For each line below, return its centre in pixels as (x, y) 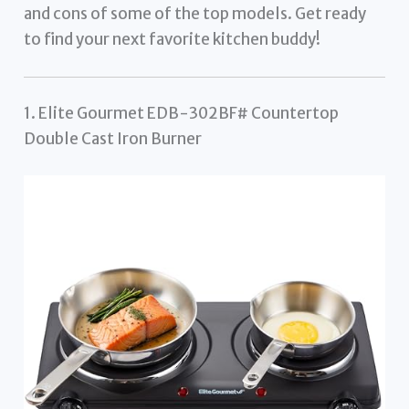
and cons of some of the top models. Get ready (195, 13)
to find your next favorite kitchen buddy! (173, 39)
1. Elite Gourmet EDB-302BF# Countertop (182, 114)
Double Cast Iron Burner (113, 139)
